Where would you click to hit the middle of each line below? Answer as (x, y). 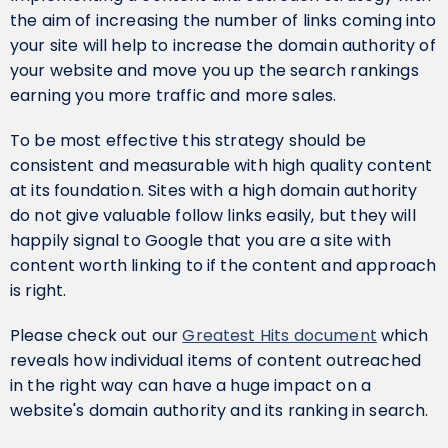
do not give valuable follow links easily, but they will (213, 215)
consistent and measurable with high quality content (221, 165)
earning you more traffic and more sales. (173, 95)
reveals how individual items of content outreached (216, 360)
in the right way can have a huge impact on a (191, 385)
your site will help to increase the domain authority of (223, 45)
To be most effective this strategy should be (188, 140)
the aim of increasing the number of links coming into (223, 20)
